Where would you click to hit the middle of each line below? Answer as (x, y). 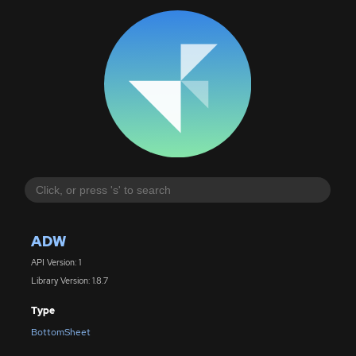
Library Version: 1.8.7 (69, 280)
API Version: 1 (56, 263)
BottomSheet (60, 333)
